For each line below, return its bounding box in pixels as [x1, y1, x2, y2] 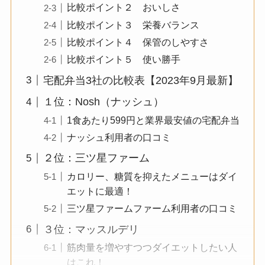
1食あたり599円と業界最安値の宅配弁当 [66, 114, 240, 125]
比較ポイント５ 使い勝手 [66, 53, 180, 64]
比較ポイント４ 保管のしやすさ [66, 36, 209, 47]
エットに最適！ [66, 185, 133, 196]
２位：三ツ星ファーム [43, 152, 150, 164]
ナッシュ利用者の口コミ [66, 131, 171, 143]
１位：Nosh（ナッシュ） [43, 96, 164, 108]
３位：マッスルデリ [43, 223, 139, 235]
